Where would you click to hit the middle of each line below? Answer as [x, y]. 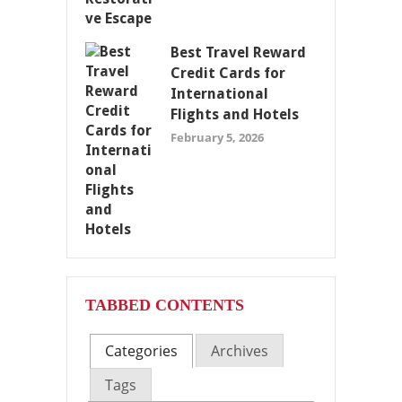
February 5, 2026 [217, 137]
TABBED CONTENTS [165, 305]
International [219, 93]
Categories [141, 351]
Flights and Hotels [235, 114]
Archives [239, 351]
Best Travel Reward [238, 52]
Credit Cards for [228, 73]
